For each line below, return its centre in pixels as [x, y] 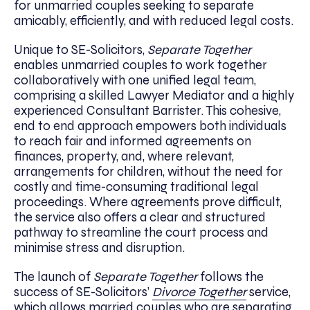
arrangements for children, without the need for [148, 171]
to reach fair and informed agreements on [133, 141]
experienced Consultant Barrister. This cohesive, [147, 110]
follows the [230, 276]
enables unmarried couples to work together [140, 65]
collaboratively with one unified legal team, [135, 80]
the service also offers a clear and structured [140, 217]
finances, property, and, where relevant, [124, 156]
